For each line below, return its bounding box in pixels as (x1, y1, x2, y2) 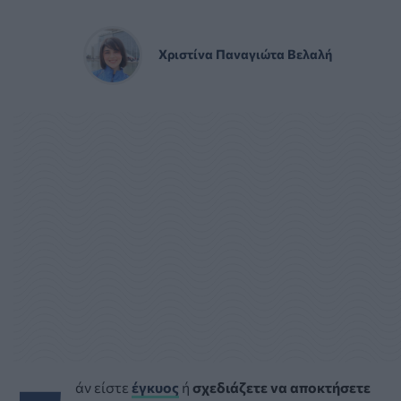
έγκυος (132, 378, 179, 396)
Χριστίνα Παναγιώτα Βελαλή (158, 45, 332, 62)
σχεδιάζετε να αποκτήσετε (192, 378, 371, 396)
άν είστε (75, 378, 132, 396)
